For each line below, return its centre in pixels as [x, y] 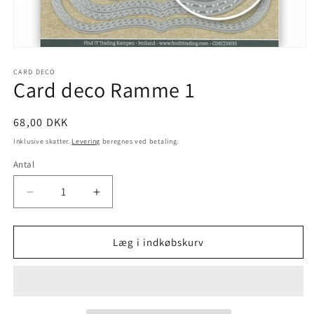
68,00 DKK [41, 122]
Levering [86, 141]
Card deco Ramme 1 [104, 90]
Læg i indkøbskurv [158, 242]
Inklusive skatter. [43, 141]
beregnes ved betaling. [139, 141]
